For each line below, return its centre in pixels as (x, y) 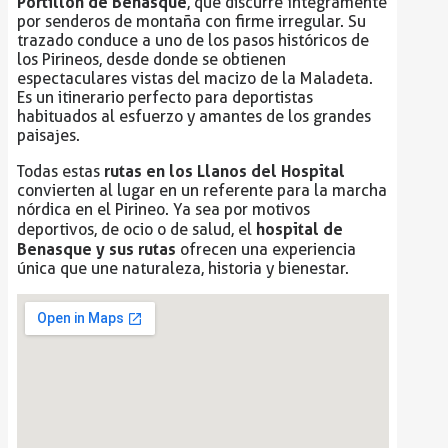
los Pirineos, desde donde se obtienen (151, 60)
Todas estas (60, 172)
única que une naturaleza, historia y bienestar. (182, 269)
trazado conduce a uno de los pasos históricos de (192, 41)
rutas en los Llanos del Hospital (224, 171)
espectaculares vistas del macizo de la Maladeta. (194, 79)
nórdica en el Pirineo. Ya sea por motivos (163, 210)
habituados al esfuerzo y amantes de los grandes (193, 117)
